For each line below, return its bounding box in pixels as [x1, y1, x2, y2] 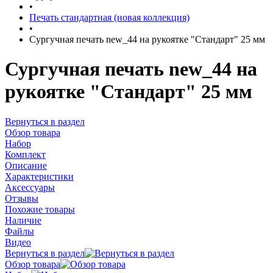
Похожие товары [5, 204, 75, 214]
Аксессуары [5, 182, 55, 193]
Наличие [5, 214, 41, 225]
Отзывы [5, 193, 38, 204]
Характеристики [5, 171, 74, 182]
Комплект [5, 149, 46, 160]
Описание [5, 160, 47, 171]
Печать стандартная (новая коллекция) [29, 12, 190, 23]
